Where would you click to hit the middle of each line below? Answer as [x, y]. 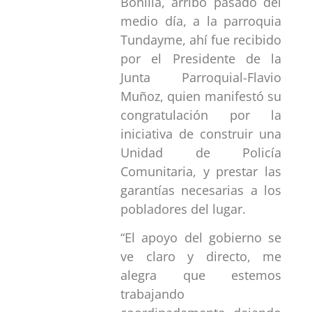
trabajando [153, 294]
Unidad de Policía [201, 152]
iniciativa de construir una [201, 133]
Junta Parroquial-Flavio [201, 77]
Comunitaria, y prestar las [201, 171]
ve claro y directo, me [201, 257]
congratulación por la [201, 115]
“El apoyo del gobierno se [201, 238]
